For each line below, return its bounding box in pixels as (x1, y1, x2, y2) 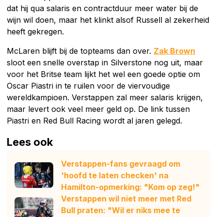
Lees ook (7, 135, 53, 148)
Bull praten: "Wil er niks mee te (61, 205, 180, 215)
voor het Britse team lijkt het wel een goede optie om (7, 69, 200, 79)
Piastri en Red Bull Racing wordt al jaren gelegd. (7, 115, 182, 125)
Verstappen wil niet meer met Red (61, 193, 191, 203)
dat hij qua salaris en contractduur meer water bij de (7, 3, 198, 13)
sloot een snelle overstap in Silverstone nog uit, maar (7, 57, 203, 67)
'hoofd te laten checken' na (61, 170, 169, 180)
